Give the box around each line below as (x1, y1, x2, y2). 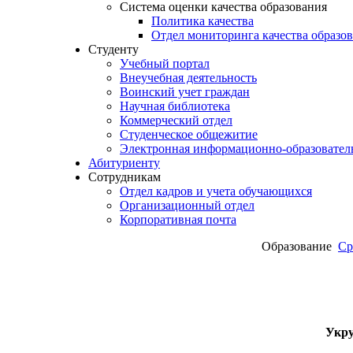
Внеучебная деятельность (120, 71, 257, 84)
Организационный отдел (120, 199, 255, 212)
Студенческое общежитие (120, 128, 258, 141)
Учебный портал (120, 57, 210, 70)
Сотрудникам (88, 170, 161, 184)
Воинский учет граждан (120, 85, 250, 98)
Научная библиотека (120, 99, 230, 113)
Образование (262, 240, 332, 253)
